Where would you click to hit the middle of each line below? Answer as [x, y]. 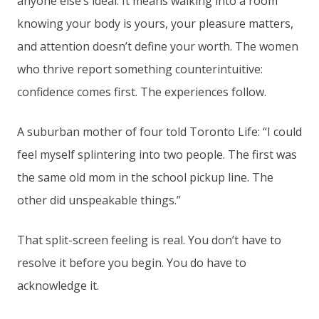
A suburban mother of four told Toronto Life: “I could [159, 132]
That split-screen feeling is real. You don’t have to [149, 240]
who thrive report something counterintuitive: [140, 69]
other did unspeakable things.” [99, 200]
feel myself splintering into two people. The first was [157, 155]
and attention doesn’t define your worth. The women [158, 47]
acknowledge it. [58, 286]
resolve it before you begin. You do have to [132, 263]
